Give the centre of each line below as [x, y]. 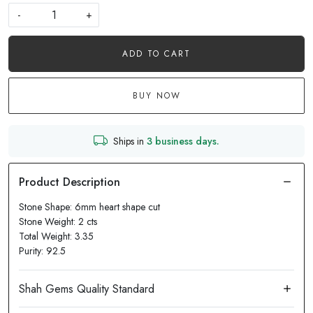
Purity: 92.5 [42, 251]
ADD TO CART [156, 54]
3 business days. [183, 141]
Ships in [130, 141]
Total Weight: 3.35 [56, 236]
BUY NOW [156, 96]
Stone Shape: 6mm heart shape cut [89, 207]
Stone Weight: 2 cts [58, 221]
